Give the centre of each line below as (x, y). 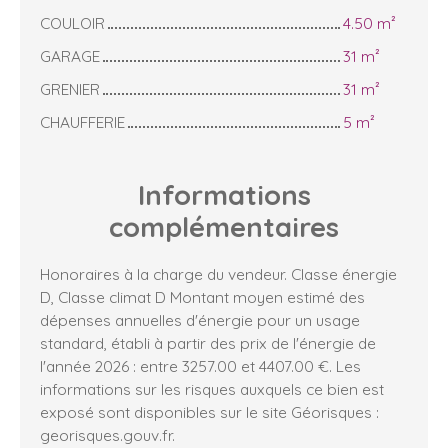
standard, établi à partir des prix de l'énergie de (208, 343)
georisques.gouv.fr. (107, 435)
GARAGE (70, 56)
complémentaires (224, 227)
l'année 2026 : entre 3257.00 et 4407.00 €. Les (200, 366)
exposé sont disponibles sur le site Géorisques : (209, 412)
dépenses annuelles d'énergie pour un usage (200, 320)
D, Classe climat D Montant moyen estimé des (202, 297)
